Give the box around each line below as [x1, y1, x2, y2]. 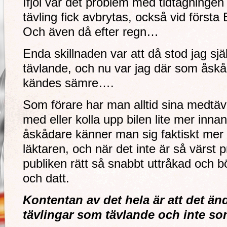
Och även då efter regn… [23, 25, 159, 39]
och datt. [23, 172, 69, 185]
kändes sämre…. [23, 77, 114, 90]
